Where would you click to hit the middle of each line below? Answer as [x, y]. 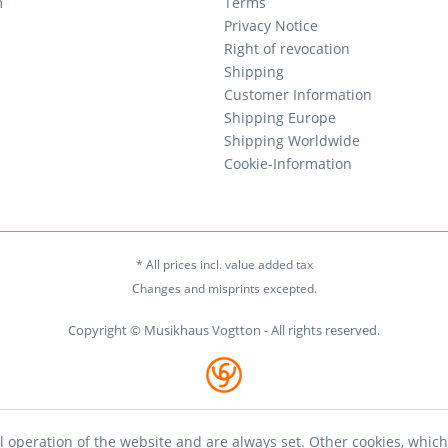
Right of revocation [287, 48]
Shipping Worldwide [292, 140]
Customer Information [298, 94]
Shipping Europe [280, 117]
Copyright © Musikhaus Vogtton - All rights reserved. [224, 330]
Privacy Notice [271, 25]
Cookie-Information [288, 163]
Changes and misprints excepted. [224, 289]
